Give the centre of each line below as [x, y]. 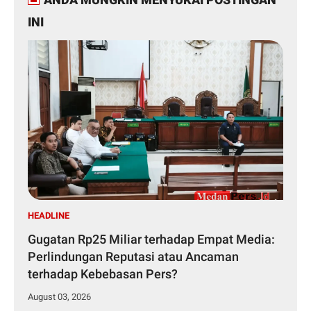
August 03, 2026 [59, 297]
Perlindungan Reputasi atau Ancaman [133, 257]
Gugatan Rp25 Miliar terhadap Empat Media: [151, 239]
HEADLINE [49, 216]
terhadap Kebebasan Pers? [103, 274]
